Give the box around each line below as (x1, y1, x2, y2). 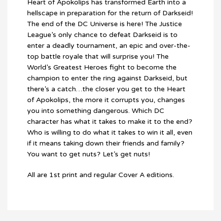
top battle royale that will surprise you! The (27, 52, 169, 61)
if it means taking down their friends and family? (27, 139, 184, 147)
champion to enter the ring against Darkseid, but (27, 74, 187, 82)
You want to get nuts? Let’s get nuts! (27, 149, 150, 158)
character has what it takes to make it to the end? (27, 117, 192, 126)
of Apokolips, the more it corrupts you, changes (27, 95, 185, 104)
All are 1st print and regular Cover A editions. (27, 170, 174, 179)
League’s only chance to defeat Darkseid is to (27, 30, 178, 39)
